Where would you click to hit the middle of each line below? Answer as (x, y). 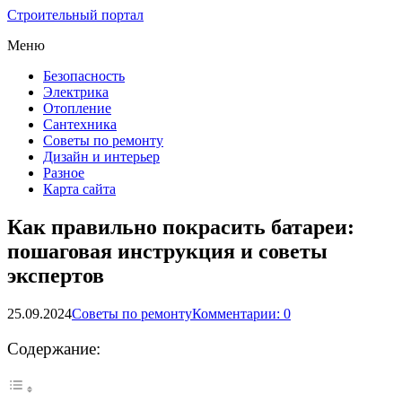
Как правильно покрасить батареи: (181, 227)
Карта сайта (79, 189)
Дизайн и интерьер (101, 157)
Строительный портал (75, 15)
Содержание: (54, 349)
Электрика (76, 92)
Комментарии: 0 (241, 313)
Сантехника (80, 124)
